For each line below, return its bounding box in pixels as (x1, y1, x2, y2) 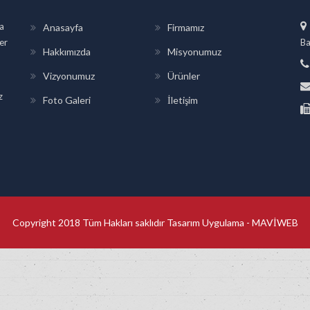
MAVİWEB (249, 217, 298, 229)
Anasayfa (43, 21, 83, 34)
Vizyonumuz (43, 70, 95, 82)
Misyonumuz (167, 46, 221, 58)
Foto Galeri (43, 94, 91, 107)
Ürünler (167, 70, 200, 82)
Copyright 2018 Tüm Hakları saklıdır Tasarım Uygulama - (12, 217, 250, 229)
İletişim (167, 94, 198, 107)
